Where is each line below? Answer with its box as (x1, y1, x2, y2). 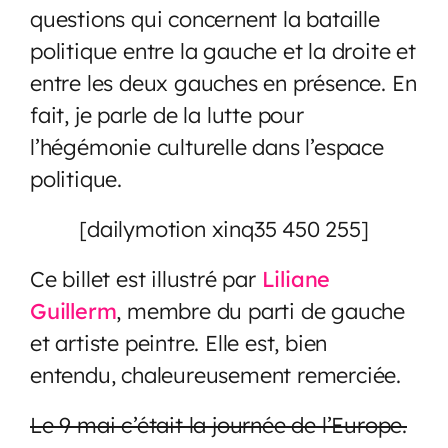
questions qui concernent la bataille (30, 4, 380, 32)
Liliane (261, 264, 331, 292)
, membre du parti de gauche (116, 296, 406, 324)
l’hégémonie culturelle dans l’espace (30, 132, 384, 160)
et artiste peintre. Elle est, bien (30, 328, 328, 356)
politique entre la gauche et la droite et (30, 36, 416, 64)
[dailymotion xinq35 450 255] (79, 214, 369, 242)
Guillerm (30, 296, 117, 324)
